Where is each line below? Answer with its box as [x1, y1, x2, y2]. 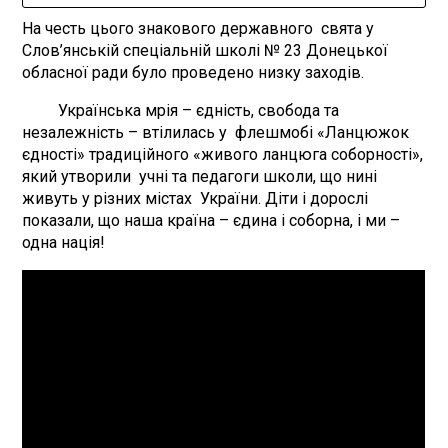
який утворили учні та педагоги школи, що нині [22, 166, 378, 186]
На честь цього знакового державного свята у [22, 18, 375, 38]
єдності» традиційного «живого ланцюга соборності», [22, 144, 424, 164]
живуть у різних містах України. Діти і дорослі [22, 188, 369, 208]
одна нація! [22, 232, 106, 252]
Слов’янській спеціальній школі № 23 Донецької [22, 40, 389, 60]
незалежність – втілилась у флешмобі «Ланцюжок [22, 122, 410, 142]
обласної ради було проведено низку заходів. [22, 62, 365, 82]
